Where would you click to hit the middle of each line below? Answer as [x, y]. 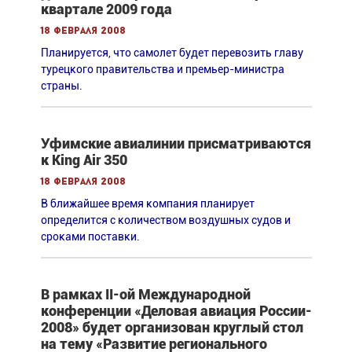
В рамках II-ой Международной [145, 294]
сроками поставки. [90, 236]
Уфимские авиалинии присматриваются [176, 143]
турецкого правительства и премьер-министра [162, 69]
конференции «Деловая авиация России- [176, 310]
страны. [61, 85]
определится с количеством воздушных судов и [165, 220]
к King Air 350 [84, 159]
